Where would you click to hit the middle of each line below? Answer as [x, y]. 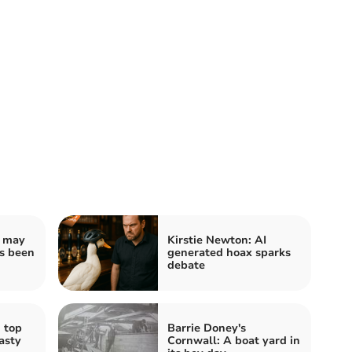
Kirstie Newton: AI [217, 240]
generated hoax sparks [229, 252]
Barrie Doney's [207, 328]
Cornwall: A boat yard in [234, 340]
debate [186, 265]
